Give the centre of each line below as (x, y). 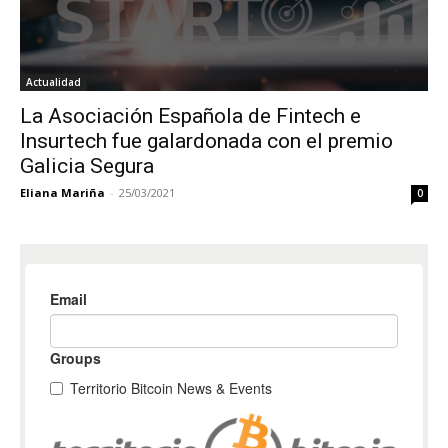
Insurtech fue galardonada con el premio (206, 140)
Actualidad (53, 81)
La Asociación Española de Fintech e (190, 115)
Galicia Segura (87, 165)
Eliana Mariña (62, 192)
